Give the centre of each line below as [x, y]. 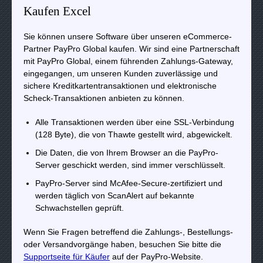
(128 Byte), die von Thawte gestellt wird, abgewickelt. [134, 134]
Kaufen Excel [57, 11]
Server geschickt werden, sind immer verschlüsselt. [130, 165]
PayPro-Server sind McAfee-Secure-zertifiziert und [129, 183]
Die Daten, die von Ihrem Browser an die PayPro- [127, 152]
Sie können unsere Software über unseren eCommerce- [128, 36]
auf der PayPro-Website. [156, 256]
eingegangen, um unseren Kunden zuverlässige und [121, 73]
